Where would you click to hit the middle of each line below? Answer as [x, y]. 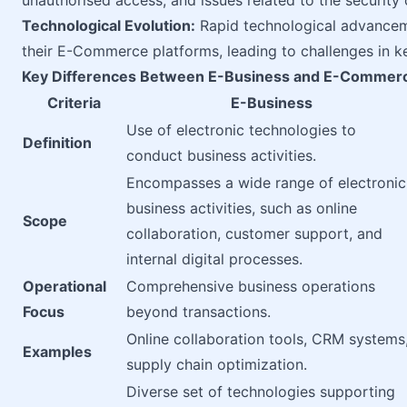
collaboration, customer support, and [254, 233]
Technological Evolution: [109, 25]
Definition [57, 143]
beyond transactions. [199, 312]
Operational [65, 286]
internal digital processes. [214, 259]
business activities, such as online [242, 208]
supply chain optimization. [217, 364]
